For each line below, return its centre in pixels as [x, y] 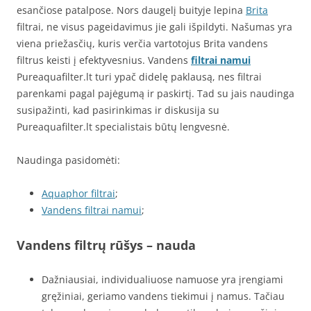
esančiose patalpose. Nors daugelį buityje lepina [131, 10]
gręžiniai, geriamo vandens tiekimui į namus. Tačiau [163, 296]
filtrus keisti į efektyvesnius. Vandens [104, 60]
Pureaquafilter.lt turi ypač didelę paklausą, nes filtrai [139, 77]
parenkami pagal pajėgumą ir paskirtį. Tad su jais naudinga [155, 93]
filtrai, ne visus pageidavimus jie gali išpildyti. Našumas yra [154, 27]
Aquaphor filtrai [78, 193]
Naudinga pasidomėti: [68, 160]
